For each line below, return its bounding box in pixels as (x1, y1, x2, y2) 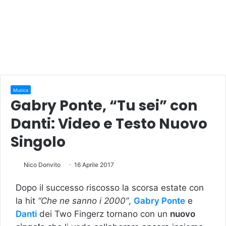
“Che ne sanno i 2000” (38, 195, 129, 206)
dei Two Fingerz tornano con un (37, 208, 170, 219)
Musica (13, 87, 28, 93)
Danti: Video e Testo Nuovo (11, 114, 207, 134)
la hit (16, 195, 38, 206)
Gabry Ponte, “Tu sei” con (11, 95, 197, 116)
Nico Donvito (24, 160, 61, 168)
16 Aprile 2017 (74, 160, 114, 168)
